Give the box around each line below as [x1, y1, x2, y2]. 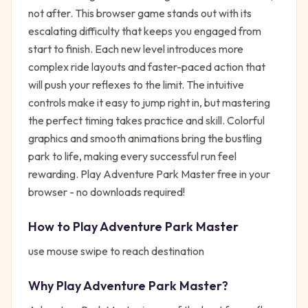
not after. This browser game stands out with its [28, 6, 252, 20]
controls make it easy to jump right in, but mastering [28, 96, 270, 109]
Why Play [28, 278, 83, 294]
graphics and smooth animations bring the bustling [28, 131, 262, 145]
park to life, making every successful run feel [28, 149, 236, 163]
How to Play [28, 219, 100, 234]
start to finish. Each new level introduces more [28, 42, 243, 56]
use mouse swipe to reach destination [28, 244, 204, 258]
